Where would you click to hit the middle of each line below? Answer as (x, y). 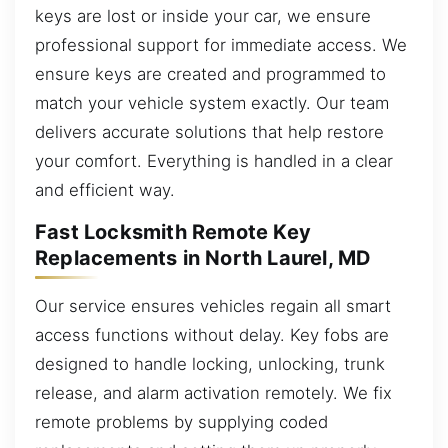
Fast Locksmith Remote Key (173, 232)
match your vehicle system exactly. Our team (212, 102)
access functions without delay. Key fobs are (212, 334)
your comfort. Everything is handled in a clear (214, 160)
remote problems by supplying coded (181, 421)
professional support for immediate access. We (221, 44)
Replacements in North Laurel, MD (203, 258)
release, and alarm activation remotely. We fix (213, 392)
